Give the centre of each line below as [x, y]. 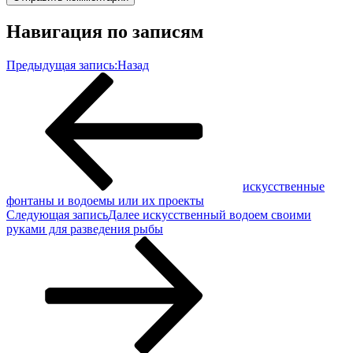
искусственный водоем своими [227, 215]
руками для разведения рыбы [85, 229]
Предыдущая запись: [62, 65]
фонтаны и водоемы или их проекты [105, 201]
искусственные [284, 187]
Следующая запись [57, 215]
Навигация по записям [105, 32]
